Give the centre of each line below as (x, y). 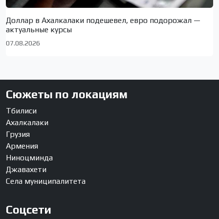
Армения (22, 146)
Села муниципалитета (46, 181)
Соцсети (29, 210)
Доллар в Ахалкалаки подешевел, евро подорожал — (103, 21)
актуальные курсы (39, 30)
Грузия (18, 134)
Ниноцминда (29, 158)
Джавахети (26, 170)
